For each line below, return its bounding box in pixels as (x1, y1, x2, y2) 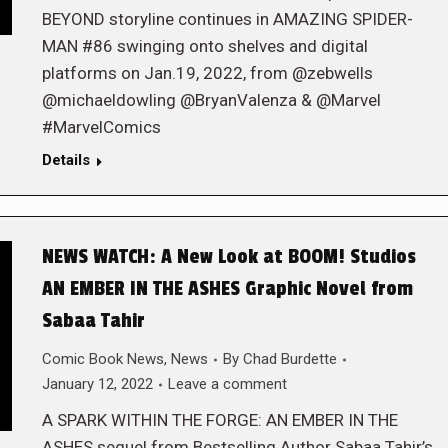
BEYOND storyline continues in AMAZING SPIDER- (41, 9, 413, 29)
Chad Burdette (242, 350, 337, 368)
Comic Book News (41, 350, 164, 368)
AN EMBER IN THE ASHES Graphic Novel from (41, 277, 413, 301)
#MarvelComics (41, 117, 161, 137)
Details (41, 151, 90, 169)
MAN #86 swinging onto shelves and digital (41, 36, 368, 56)
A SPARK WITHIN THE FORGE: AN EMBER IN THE (41, 410, 398, 430)
